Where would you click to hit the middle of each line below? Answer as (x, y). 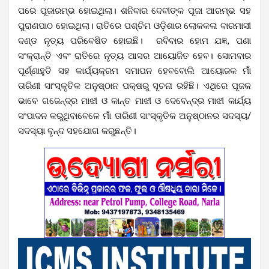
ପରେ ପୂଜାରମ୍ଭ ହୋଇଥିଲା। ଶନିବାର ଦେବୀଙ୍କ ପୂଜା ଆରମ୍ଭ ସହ (134, 11)
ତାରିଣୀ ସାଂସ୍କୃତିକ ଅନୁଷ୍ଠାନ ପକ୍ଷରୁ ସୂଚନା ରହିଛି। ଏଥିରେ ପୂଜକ (134, 86)
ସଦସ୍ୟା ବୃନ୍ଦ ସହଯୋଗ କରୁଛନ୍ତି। (77, 131)
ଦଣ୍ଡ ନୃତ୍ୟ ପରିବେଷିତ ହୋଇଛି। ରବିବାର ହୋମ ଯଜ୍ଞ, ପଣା (134, 41)
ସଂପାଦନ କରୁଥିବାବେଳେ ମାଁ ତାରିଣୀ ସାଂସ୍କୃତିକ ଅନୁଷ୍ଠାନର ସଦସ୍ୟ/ (134, 116)
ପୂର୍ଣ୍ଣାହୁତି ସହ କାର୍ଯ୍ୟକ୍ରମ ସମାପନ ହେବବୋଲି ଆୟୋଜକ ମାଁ (134, 71)
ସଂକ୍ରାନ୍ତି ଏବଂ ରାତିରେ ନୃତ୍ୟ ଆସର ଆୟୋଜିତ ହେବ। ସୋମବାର (134, 56)
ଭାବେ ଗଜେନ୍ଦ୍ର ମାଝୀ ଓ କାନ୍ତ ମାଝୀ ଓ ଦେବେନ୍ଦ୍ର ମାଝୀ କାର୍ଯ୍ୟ (134, 101)
